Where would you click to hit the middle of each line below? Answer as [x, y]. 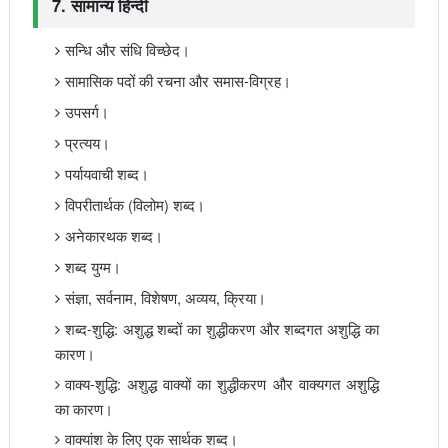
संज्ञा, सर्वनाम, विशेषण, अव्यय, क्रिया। [165, 297]
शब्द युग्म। [92, 266]
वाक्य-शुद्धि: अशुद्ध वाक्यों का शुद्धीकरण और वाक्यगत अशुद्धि [221, 383]
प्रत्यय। [87, 142]
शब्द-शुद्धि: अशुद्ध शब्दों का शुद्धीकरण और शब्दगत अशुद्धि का [221, 328]
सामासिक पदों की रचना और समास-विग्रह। [177, 80]
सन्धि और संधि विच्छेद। [127, 49]
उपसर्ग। [86, 111]
